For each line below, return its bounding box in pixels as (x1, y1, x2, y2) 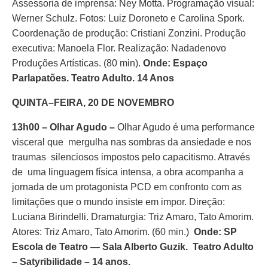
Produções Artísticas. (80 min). (12, 58, 143, 68)
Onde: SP (194, 227, 237, 237)
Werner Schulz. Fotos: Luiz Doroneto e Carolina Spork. (12, 13, 245, 23)
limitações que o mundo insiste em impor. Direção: (12, 197, 225, 207)
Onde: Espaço (143, 58, 208, 68)
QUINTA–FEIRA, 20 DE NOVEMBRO (12, 98, 174, 108)
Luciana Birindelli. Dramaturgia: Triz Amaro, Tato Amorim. (12, 212, 254, 222)
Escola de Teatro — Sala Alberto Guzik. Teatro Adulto (12, 242, 254, 252)
